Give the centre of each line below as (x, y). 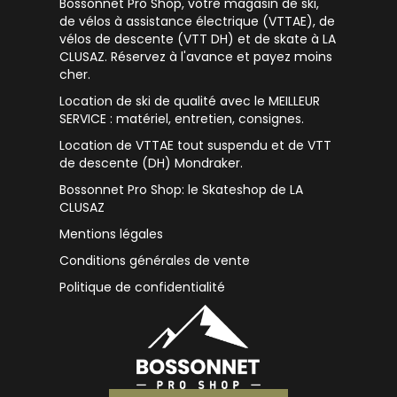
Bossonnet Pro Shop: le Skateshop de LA (182, 190)
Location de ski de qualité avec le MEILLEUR (190, 101)
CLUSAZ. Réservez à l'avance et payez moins (196, 57)
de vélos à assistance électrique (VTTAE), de (198, 22)
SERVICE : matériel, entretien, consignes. (182, 119)
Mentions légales (112, 234)
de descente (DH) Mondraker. (152, 163)
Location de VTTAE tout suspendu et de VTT (196, 146)
